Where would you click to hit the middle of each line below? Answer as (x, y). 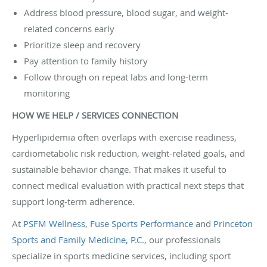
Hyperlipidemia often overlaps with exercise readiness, (124, 137)
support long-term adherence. (73, 201)
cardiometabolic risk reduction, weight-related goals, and (128, 153)
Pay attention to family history (86, 60)
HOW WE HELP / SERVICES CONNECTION (95, 115)
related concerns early (69, 28)
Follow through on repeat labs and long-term (116, 77)
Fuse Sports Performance (142, 223)
